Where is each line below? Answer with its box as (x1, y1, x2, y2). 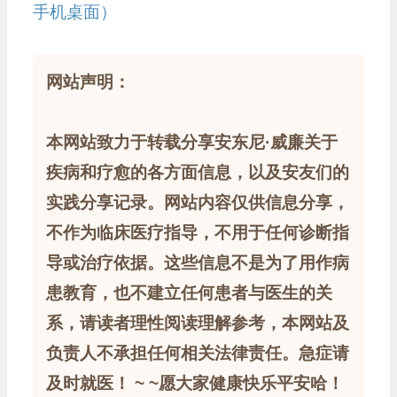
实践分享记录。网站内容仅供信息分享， (45, 193, 349, 212)
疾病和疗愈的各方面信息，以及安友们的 (45, 163, 349, 182)
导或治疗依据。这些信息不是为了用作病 (45, 253, 349, 272)
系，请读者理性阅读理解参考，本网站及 (45, 314, 349, 332)
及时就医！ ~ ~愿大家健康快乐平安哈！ (45, 374, 344, 393)
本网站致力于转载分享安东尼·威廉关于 (45, 133, 338, 152)
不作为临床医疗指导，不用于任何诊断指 (45, 223, 349, 242)
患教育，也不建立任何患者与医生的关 (45, 284, 332, 302)
